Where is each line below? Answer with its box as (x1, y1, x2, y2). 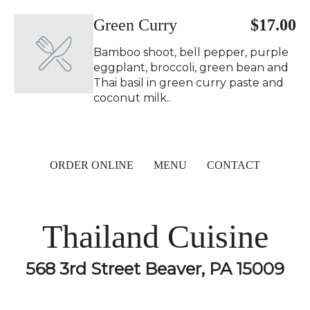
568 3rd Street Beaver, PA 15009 (26, 259, 284, 279)
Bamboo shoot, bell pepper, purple (93, 46, 289, 59)
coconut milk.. (93, 91, 171, 104)
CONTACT (207, 159, 260, 171)
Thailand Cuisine (42, 218, 268, 255)
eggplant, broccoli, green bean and (93, 61, 289, 74)
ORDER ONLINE (50, 159, 134, 171)
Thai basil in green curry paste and (93, 76, 284, 89)
